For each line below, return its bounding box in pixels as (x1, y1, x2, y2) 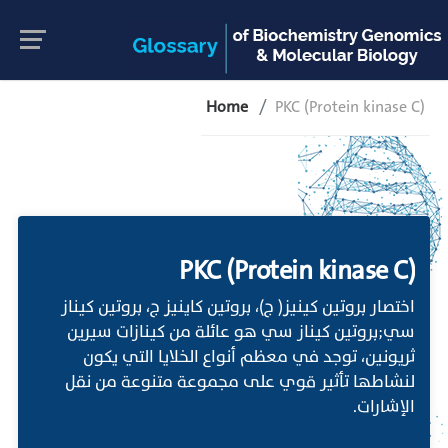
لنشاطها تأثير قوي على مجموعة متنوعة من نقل (65, 368, 415, 396)
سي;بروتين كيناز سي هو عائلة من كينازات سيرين (67, 318, 415, 346)
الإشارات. (353, 393, 415, 421)
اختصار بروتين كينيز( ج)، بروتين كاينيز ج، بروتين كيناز (61, 293, 415, 321)
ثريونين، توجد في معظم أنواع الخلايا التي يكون (83, 343, 415, 371)
